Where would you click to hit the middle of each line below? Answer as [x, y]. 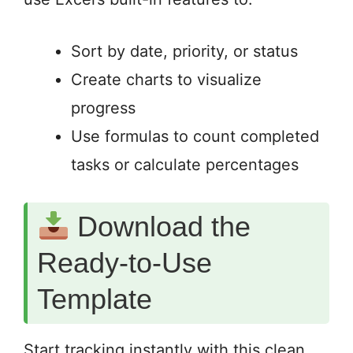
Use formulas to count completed [195, 137]
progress [103, 108]
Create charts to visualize [166, 80]
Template [95, 299]
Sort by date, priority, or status [184, 52]
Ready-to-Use [124, 263]
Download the [160, 227]
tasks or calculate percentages [185, 165]
